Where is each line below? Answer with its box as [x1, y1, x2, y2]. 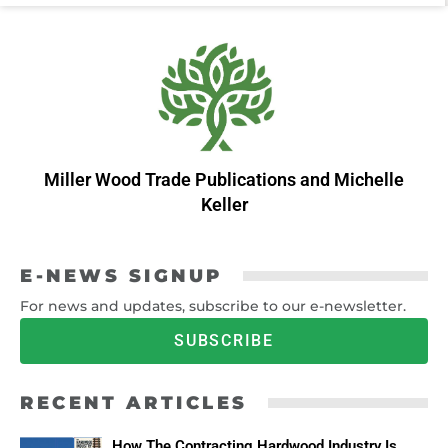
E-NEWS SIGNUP [20, 265, 223, 288]
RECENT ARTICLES [20, 392, 248, 415]
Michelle [334, 169, 404, 191]
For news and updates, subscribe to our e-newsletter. [20, 297, 406, 316]
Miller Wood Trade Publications [44, 169, 296, 191]
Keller [200, 194, 248, 216]
